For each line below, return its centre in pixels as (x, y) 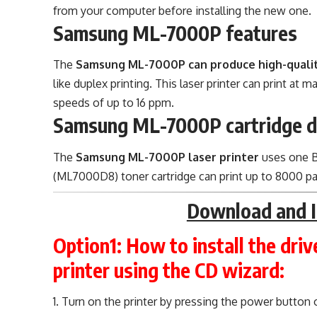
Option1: (88, 245)
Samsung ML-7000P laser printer (168, 157)
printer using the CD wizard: (169, 270)
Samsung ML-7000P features (175, 33)
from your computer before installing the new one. (183, 10)
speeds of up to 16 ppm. (114, 103)
